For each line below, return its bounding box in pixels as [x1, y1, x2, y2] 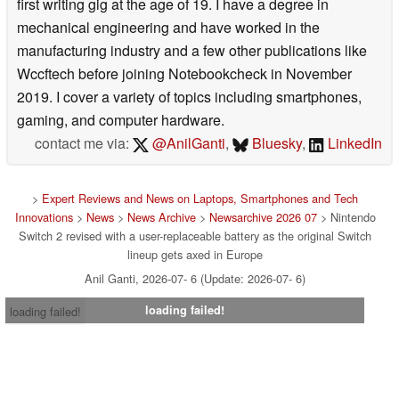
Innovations [14, 208, 73, 226]
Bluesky [248, 133, 303, 154]
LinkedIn [324, 133, 382, 154]
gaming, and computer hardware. [17, 110, 224, 131]
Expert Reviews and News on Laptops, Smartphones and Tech [42, 190, 358, 208]
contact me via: [35, 133, 134, 154]
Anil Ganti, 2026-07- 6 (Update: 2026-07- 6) [85, 270, 305, 288]
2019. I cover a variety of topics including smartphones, [17, 86, 362, 108]
